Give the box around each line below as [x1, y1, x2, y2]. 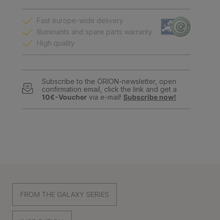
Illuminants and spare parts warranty [37, 27, 152, 36]
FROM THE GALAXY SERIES [20, 190, 109, 198]
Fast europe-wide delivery [37, 16, 123, 25]
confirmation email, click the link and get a [42, 85, 177, 93]
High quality [37, 39, 75, 47]
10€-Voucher [42, 93, 87, 101]
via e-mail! [87, 93, 123, 101]
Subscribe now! [123, 93, 176, 101]
